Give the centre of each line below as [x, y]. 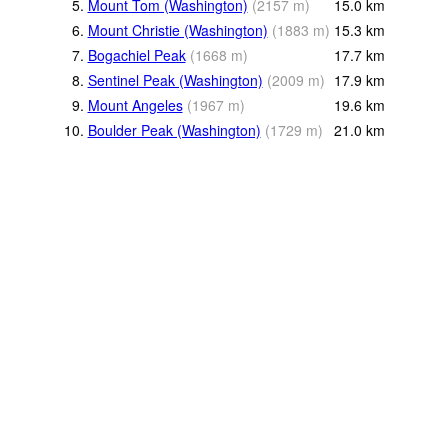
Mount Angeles [135, 104]
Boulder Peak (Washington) [174, 129]
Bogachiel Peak [136, 54]
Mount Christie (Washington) [177, 29]
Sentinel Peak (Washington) [175, 79]
